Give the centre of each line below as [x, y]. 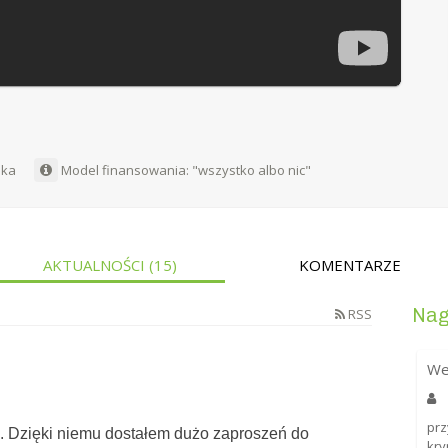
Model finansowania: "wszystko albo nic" [185, 170]
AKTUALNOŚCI [96, 265]
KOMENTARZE [350, 265]
